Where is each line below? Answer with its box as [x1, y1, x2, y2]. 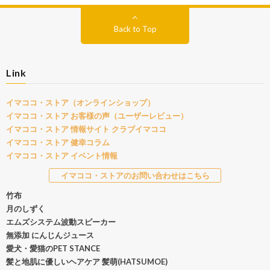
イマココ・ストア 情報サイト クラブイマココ [6, 124, 166, 134]
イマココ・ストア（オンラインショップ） [6, 97, 155, 107]
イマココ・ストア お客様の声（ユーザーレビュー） [6, 110, 188, 121]
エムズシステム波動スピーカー [6, 216, 116, 227]
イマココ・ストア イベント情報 [6, 150, 118, 160]
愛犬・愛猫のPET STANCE [6, 243, 100, 253]
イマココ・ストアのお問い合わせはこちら [60, 170, 210, 180]
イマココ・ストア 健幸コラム [6, 137, 110, 147]
